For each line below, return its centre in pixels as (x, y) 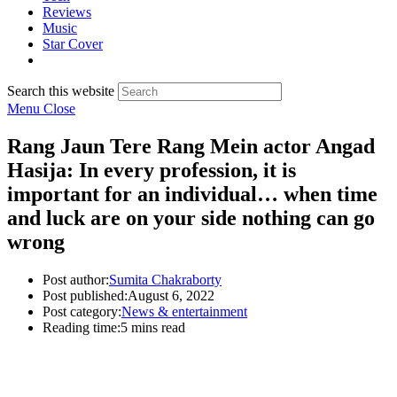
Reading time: (82, 327)
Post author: (76, 279)
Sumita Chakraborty (165, 279)
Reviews (67, 12)
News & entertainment (184, 311)
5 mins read (153, 327)
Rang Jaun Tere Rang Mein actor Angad (191, 146)
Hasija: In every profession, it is (152, 170)
